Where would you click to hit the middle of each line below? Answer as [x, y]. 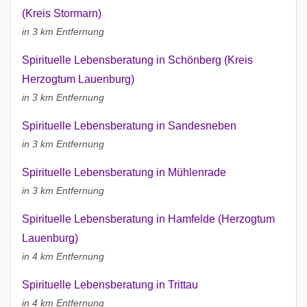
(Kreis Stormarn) [62, 14]
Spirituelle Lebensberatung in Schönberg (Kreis [137, 60]
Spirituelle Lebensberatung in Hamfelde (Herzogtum [148, 219]
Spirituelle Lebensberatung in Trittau [110, 285]
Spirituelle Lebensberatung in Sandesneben [129, 126]
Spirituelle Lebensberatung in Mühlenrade [124, 173]
